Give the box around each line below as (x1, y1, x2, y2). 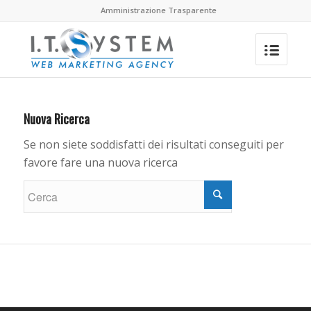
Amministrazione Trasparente (101, 5, 217, 15)
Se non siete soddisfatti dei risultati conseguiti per (23, 136, 284, 152)
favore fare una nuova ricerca (23, 154, 178, 170)
